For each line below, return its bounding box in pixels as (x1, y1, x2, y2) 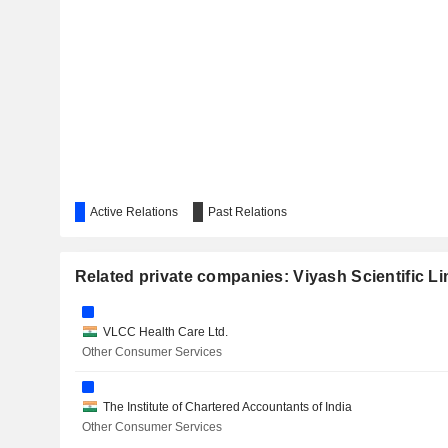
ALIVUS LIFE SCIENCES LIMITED (115, 21, 303, 35)
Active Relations (89, 205, 178, 219)
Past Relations (207, 205, 287, 219)
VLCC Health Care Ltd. (103, 325, 228, 339)
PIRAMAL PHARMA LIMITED (115, 59, 275, 73)
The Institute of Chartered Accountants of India (103, 400, 352, 414)
